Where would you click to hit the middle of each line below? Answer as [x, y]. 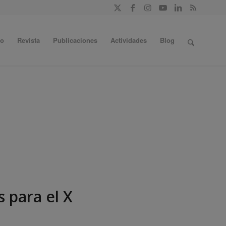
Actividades [128, 40]
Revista [28, 40]
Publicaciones [75, 40]
